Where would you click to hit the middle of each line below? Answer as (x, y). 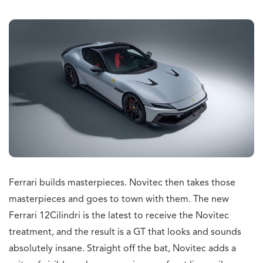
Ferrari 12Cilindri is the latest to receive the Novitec (119, 216)
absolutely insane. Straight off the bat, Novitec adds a (122, 249)
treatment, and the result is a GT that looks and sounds (125, 233)
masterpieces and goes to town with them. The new (119, 200)
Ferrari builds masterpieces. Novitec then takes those (122, 183)
